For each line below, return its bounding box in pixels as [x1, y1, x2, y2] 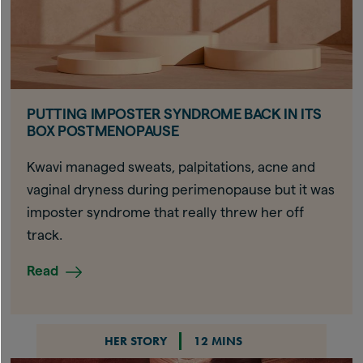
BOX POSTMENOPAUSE [27, 122, 179, 139]
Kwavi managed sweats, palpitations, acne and [27, 159, 316, 174]
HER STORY [104, 332, 167, 349]
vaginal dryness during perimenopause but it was [27, 181, 335, 197]
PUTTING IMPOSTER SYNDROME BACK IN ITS [27, 105, 322, 122]
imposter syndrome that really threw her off [27, 204, 305, 220]
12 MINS [193, 332, 242, 349]
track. [27, 227, 63, 242]
